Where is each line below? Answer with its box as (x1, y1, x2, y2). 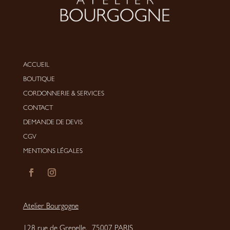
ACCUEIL (23, 62, 49, 69)
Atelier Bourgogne (23, 203, 79, 211)
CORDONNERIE (23, 90, 70, 98)
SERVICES (76, 90, 104, 98)
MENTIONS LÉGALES (23, 148, 83, 155)
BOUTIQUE (23, 76, 55, 83)
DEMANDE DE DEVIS (23, 119, 83, 126)
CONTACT (23, 105, 53, 112)
